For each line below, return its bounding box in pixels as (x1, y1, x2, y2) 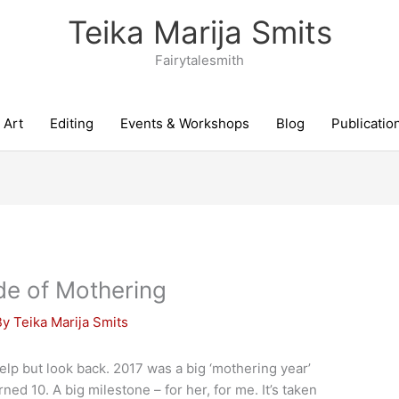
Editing (50, 115, 94, 132)
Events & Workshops (120, 115, 249, 132)
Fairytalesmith (155, 52, 244, 69)
